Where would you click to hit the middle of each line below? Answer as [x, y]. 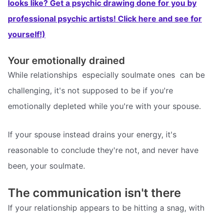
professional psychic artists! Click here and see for [105, 18]
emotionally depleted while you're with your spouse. [104, 106]
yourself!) [27, 34]
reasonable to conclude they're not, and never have [103, 150]
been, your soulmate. [46, 165]
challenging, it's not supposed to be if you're [90, 91]
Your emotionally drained [66, 61]
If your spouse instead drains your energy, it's [92, 134]
